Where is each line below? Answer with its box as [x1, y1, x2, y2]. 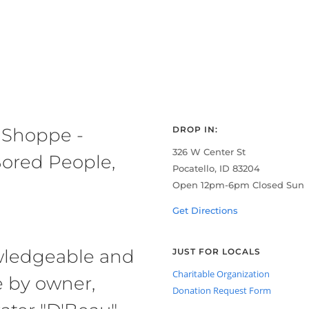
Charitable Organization [172, 267, 270, 280]
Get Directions [172, 204, 239, 216]
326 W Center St [172, 146, 246, 157]
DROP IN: [172, 123, 219, 134]
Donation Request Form [172, 283, 272, 297]
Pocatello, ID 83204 [172, 162, 261, 174]
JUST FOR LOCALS [172, 246, 261, 257]
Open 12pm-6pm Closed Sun [172, 179, 305, 190]
